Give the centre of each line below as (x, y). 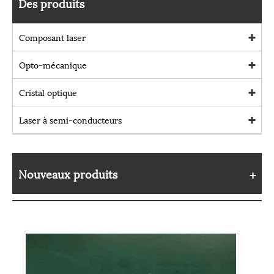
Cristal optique (48, 92)
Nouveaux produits (68, 173)
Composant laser (52, 37)
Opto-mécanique (53, 64)
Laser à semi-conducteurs (70, 119)
